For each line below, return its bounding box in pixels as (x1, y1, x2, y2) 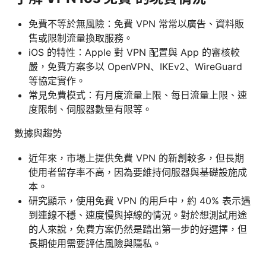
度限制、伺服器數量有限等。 (28, 103, 152, 115)
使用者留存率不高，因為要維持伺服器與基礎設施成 (28, 166, 247, 178)
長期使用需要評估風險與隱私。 (28, 237, 161, 249)
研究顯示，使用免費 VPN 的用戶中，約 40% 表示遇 (28, 194, 251, 207)
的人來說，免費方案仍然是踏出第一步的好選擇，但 (28, 223, 247, 235)
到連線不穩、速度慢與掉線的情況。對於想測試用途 (28, 208, 247, 221)
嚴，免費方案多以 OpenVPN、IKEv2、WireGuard (28, 60, 242, 72)
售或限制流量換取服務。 (28, 31, 133, 44)
